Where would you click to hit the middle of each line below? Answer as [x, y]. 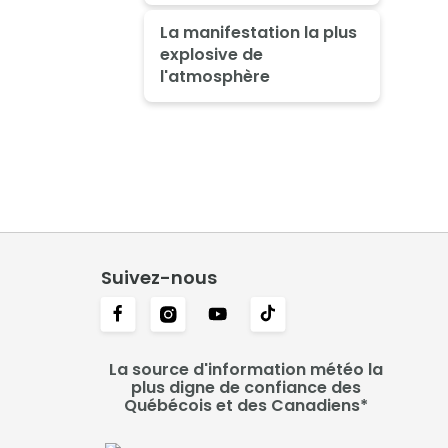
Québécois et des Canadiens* [246, 405]
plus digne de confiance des [246, 387]
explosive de [211, 55]
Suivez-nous [158, 277]
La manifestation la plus [258, 33]
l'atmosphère [214, 77]
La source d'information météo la [246, 369]
